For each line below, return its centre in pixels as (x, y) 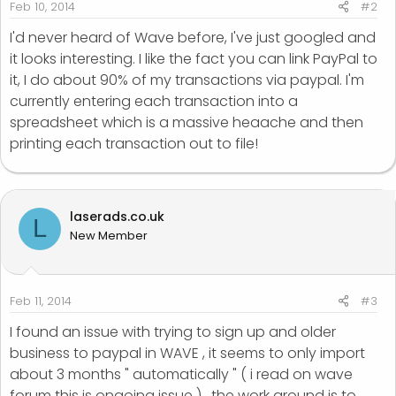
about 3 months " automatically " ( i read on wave (181, 374)
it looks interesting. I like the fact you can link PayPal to (194, 58)
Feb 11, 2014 (41, 301)
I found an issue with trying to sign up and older (173, 331)
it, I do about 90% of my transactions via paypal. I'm (187, 80)
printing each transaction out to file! (134, 143)
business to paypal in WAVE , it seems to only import (187, 353)
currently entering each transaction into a (154, 101)
